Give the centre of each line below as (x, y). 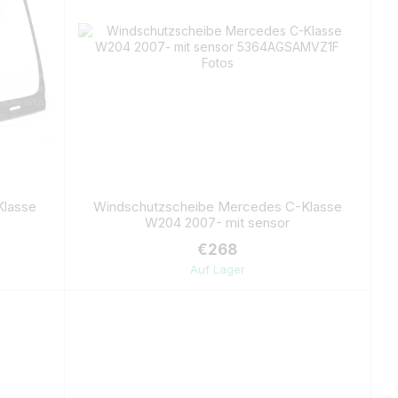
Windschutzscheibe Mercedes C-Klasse (217, 207)
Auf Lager (217, 269)
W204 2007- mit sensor (217, 223)
